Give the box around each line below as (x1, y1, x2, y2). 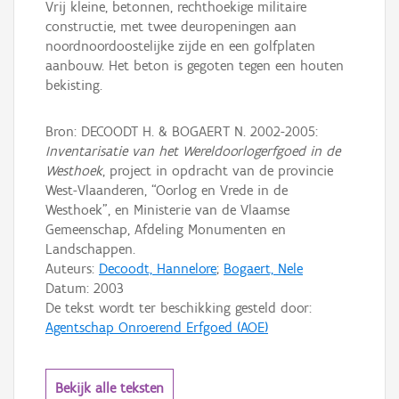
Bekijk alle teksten (55, 379, 164, 396)
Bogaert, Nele (224, 259, 303, 277)
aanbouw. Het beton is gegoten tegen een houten (45, 57, 344, 75)
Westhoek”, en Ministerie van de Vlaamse (45, 200, 289, 218)
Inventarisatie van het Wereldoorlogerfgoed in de (45, 142, 340, 159)
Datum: (45, 279, 94, 297)
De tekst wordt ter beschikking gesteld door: (45, 298, 312, 316)
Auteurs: (45, 259, 99, 277)
